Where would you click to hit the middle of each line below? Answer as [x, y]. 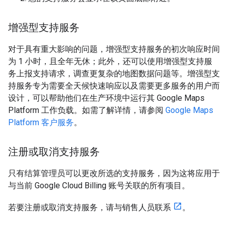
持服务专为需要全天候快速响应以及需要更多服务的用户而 [114, 85]
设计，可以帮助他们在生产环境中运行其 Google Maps [106, 98]
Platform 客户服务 [41, 122]
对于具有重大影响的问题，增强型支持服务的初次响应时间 [114, 49]
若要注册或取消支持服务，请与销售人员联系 [91, 207]
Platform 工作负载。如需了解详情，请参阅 [87, 110]
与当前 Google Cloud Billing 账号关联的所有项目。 [99, 185]
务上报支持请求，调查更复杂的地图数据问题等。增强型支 [114, 73]
